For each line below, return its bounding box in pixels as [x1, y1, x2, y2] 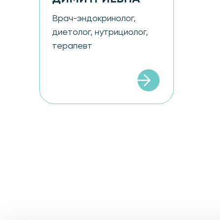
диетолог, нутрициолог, [52, 27, 148, 37]
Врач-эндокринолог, [52, 14, 136, 23]
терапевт [52, 41, 92, 51]
